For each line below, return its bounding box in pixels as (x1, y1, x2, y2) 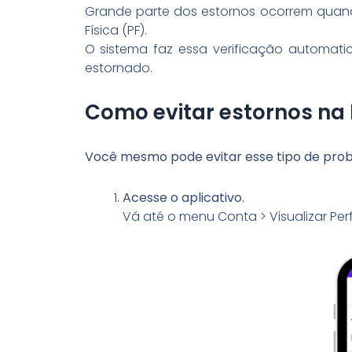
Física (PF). (84, 20, 147, 39)
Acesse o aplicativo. (122, 188, 244, 207)
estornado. (84, 58, 152, 77)
